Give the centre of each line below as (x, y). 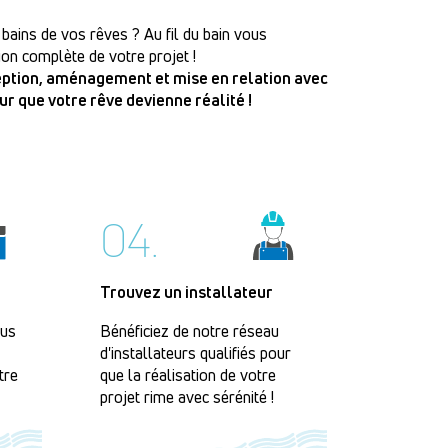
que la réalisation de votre (188, 375)
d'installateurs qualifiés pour (195, 353)
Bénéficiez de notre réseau (189, 331)
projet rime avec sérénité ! (187, 397)
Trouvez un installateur (186, 292)
